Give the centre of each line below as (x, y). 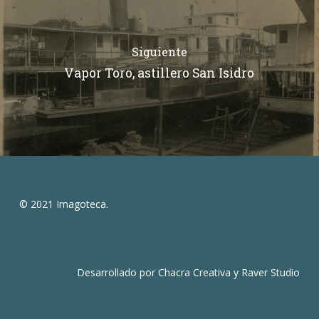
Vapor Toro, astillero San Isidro (159, 73)
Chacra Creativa (195, 272)
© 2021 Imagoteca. (63, 204)
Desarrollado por (118, 272)
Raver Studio (271, 272)
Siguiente (159, 52)
